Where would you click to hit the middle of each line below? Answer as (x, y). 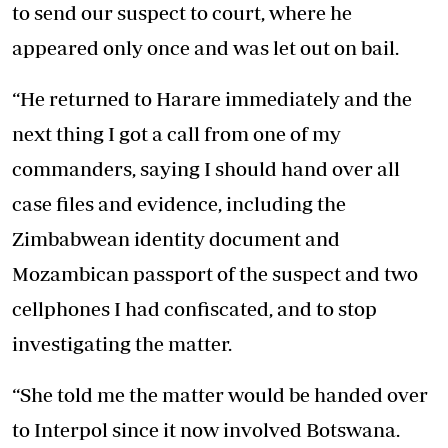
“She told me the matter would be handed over (220, 395)
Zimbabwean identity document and (176, 239)
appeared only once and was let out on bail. (205, 48)
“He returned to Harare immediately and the (212, 99)
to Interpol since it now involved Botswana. (206, 430)
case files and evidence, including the (179, 204)
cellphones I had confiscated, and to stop (194, 309)
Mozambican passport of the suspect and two (215, 274)
